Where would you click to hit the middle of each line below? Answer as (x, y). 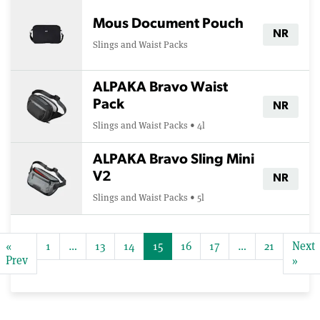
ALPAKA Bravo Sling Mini (174, 160)
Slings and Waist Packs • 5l (149, 197)
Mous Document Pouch (168, 24)
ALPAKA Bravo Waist (160, 88)
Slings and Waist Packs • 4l (149, 125)
